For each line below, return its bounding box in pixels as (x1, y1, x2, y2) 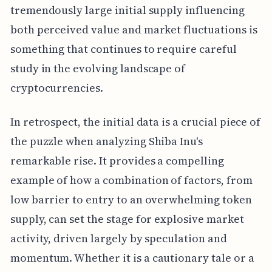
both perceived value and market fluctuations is (10, 21, 257, 37)
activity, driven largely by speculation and (10, 230, 227, 246)
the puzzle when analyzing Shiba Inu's (10, 133, 203, 149)
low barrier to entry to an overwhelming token (10, 191, 252, 207)
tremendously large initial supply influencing (10, 2, 245, 18)
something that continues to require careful (10, 41, 237, 56)
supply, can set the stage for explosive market (10, 211, 244, 226)
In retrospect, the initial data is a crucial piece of (10, 114, 261, 129)
